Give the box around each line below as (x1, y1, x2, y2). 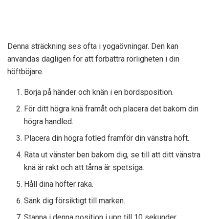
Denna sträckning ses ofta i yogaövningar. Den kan (7, 42, 178, 51)
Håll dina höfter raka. (24, 179, 94, 189)
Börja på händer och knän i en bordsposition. (24, 88, 174, 97)
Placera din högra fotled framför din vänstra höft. (24, 133, 190, 143)
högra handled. (24, 117, 74, 127)
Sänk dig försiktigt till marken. (24, 196, 126, 206)
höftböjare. (7, 67, 44, 77)
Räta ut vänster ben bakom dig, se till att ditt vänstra (24, 150, 201, 160)
